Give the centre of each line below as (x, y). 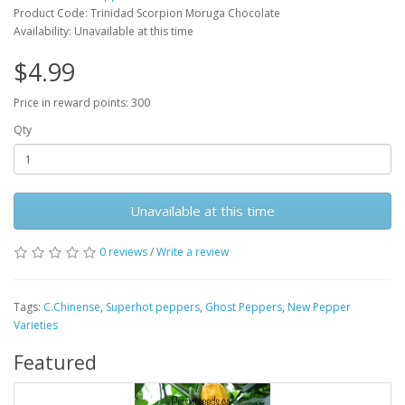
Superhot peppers (153, 307)
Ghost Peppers (244, 307)
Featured (55, 363)
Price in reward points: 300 (82, 103)
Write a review (193, 252)
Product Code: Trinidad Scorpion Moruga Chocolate (147, 14)
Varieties (36, 325)
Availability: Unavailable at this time (104, 32)
